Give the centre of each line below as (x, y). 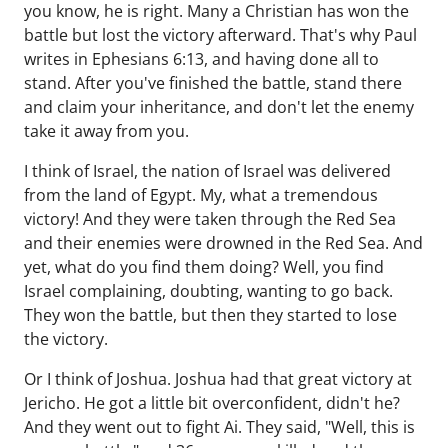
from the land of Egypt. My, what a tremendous (201, 195)
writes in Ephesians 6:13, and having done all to (201, 59)
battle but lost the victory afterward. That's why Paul (220, 35)
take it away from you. (106, 131)
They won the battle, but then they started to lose (210, 315)
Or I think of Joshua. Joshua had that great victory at (218, 379)
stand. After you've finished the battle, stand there (213, 83)
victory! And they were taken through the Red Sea (210, 219)
